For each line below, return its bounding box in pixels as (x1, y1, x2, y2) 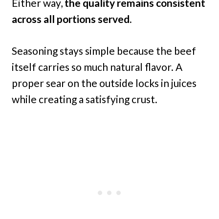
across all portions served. (12, 13, 131, 25)
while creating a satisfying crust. (12, 93, 157, 106)
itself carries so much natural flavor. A (12, 61, 182, 73)
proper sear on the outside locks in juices (12, 77, 197, 89)
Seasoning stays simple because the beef (12, 44, 196, 57)
